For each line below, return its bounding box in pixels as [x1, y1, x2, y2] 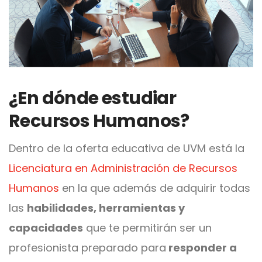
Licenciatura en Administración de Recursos [9, 160, 237, 175]
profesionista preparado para [9, 240, 166, 255]
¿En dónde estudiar [9, 85, 177, 111]
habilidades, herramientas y [27, 200, 185, 215]
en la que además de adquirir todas [59, 180, 250, 195]
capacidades [9, 220, 83, 235]
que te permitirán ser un [83, 220, 212, 235]
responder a [166, 240, 237, 255]
